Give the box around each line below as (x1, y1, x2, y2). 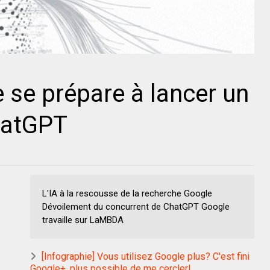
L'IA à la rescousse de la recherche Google (42, 187, 212, 199)
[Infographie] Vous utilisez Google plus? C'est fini (42, 250, 250, 262)
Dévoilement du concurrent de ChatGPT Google (42, 201, 230, 212)
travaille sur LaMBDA (42, 214, 124, 225)
